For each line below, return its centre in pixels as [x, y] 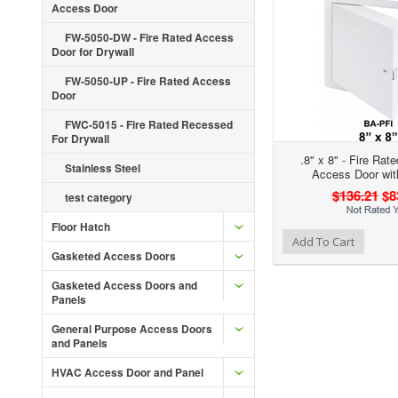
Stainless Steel [103, 168]
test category [99, 197]
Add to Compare [235, 240]
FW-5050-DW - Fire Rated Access [149, 37]
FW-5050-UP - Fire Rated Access [148, 81]
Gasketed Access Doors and [124, 285]
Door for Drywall [93, 52]
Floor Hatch [81, 227]
